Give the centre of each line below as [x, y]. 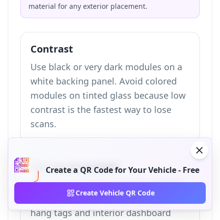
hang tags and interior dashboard [101, 213]
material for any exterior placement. [88, 6]
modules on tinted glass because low [108, 95]
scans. [43, 124]
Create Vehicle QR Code [115, 193]
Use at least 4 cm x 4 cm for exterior [106, 184]
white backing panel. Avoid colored [104, 81]
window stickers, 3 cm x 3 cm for [99, 198]
